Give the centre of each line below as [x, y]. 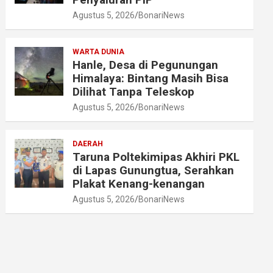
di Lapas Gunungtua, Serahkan [154, 170]
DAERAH [88, 144]
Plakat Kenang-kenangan [139, 184]
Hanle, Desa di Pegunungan [146, 65]
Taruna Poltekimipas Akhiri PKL [156, 157]
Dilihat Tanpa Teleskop [134, 92]
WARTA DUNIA [99, 52]
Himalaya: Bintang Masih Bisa [151, 78]
